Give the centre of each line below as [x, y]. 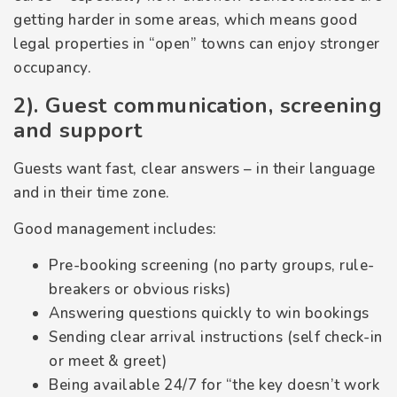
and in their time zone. [92, 192]
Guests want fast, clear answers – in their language [195, 168]
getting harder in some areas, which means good [185, 20]
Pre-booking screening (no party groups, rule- [212, 266]
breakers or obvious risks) [140, 290]
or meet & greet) [108, 362]
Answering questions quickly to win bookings [209, 314]
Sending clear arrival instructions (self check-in [216, 338]
